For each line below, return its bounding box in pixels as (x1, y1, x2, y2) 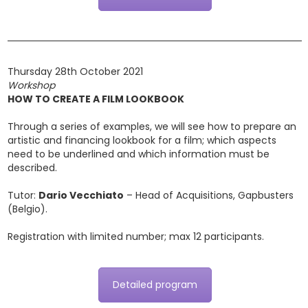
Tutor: (8, 188, 38, 202)
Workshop (8, 78, 55, 92)
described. (8, 161, 57, 175)
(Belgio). (8, 202, 47, 216)
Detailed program (112, 278, 197, 291)
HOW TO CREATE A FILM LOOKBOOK (8, 92, 184, 106)
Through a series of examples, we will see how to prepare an (8, 120, 296, 133)
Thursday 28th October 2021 (8, 65, 143, 78)
